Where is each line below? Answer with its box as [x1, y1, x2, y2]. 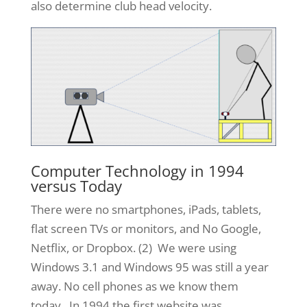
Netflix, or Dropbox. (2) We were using [30, 240, 236, 256]
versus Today [30, 175, 122, 197]
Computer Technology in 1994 [30, 160, 244, 182]
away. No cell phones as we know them [30, 278, 238, 295]
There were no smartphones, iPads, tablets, [30, 201, 261, 218]
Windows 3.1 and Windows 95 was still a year [30, 259, 269, 275]
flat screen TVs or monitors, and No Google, [30, 221, 261, 237]
